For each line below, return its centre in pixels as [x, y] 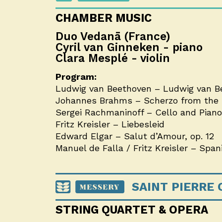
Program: [76, 76]
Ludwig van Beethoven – [109, 88]
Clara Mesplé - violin [113, 58]
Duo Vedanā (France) [113, 36]
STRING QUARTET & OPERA [132, 209]
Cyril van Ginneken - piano [129, 47]
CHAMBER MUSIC [104, 18]
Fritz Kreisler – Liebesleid [110, 124]
